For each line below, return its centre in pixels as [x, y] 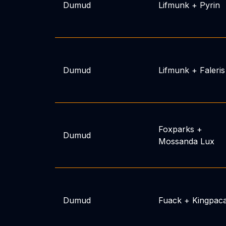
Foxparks [176, 129]
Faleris [212, 70]
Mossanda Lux [186, 141]
